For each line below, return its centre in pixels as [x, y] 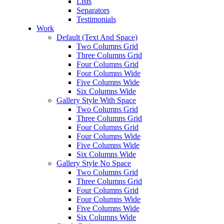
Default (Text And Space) [97, 37]
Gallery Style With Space [96, 100]
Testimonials [96, 19]
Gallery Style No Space [94, 163]
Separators [93, 10]
